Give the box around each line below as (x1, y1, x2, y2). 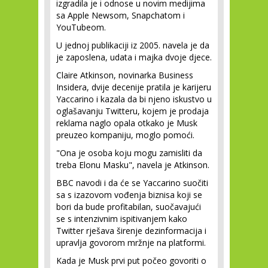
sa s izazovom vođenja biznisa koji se (56, 189, 202, 200)
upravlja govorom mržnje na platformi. (56, 237, 206, 248)
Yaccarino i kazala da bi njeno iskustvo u (56, 93, 212, 105)
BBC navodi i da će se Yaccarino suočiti (56, 177, 208, 188)
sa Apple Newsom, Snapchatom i (56, 10, 185, 21)
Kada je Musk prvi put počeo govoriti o (56, 255, 206, 266)
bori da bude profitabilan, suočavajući (56, 201, 201, 212)
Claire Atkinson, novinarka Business (56, 69, 193, 81)
